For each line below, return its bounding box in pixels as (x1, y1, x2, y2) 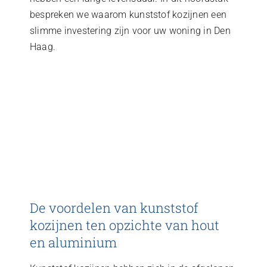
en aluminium (29, 234, 117, 252)
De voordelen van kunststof (29, 199, 198, 217)
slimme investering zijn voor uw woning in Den (29, 24, 231, 36)
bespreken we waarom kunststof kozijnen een (29, 8, 227, 20)
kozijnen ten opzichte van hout (29, 216, 219, 234)
